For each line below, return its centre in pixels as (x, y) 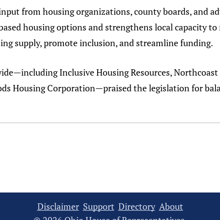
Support (98, 206)
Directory (137, 206)
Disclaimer (58, 206)
